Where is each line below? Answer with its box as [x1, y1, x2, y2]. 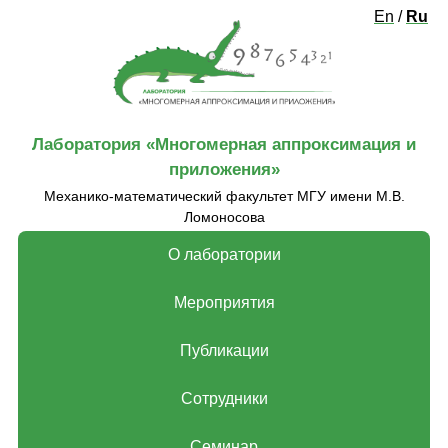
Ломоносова [183, 209, 265, 226]
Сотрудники [180, 390, 268, 408]
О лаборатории [167, 246, 281, 264]
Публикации [179, 342, 269, 360]
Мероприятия [173, 294, 275, 312]
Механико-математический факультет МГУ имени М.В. [43, 188, 405, 205]
